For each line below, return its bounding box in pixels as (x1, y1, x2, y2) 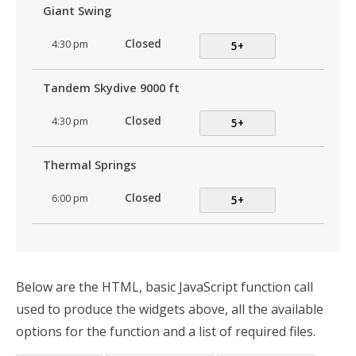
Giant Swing (42, 3, 111, 19)
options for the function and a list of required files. (16, 323, 315, 341)
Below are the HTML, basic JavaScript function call (16, 278, 313, 296)
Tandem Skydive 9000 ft (42, 80, 180, 96)
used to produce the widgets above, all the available (16, 300, 323, 319)
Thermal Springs (42, 157, 136, 173)
